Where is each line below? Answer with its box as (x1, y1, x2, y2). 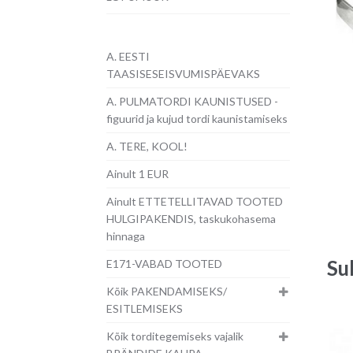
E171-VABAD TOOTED (106, 257, 222, 271)
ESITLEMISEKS (106, 302, 183, 316)
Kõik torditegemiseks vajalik (106, 329, 243, 344)
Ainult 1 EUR (106, 167, 169, 181)
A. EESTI (106, 50, 150, 64)
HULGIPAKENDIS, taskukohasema (106, 212, 276, 226)
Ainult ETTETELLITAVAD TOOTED (106, 195, 283, 209)
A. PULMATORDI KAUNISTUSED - (106, 95, 278, 109)
